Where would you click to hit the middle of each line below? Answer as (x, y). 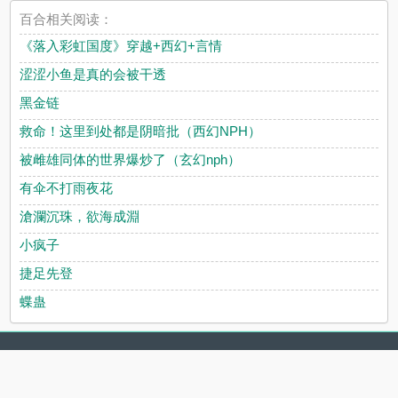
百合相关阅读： (67, 20)
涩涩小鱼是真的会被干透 (93, 75)
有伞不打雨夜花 (67, 188)
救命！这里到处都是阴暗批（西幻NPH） (141, 131)
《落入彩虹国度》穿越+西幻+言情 (121, 46)
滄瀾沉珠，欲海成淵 (80, 217)
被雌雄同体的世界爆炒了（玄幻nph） (131, 160)
